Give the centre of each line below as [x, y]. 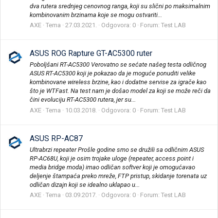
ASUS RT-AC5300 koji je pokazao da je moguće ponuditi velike [113, 73]
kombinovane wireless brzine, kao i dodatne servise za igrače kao [118, 82]
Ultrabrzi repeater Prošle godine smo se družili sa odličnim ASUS [117, 150]
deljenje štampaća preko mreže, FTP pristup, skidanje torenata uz [118, 176]
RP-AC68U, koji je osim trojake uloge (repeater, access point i [112, 159]
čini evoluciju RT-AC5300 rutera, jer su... [83, 100]
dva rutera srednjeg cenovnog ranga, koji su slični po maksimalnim [120, 6]
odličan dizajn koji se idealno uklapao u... [85, 185]
